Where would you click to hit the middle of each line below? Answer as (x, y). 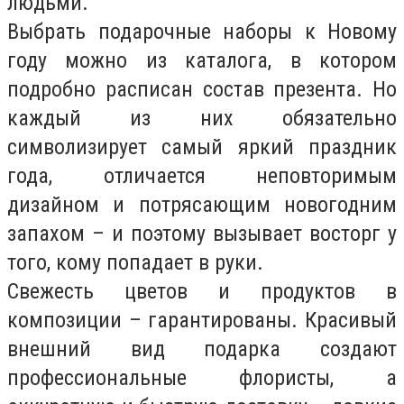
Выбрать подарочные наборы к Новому (202, 31)
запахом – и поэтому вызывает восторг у (202, 233)
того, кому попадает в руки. (135, 262)
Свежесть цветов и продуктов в (202, 291)
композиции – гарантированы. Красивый (202, 320)
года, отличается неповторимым (202, 175)
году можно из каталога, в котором (202, 60)
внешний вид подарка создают (202, 349)
